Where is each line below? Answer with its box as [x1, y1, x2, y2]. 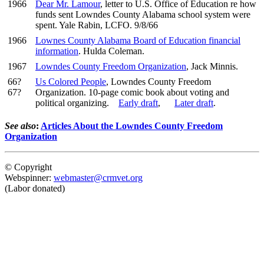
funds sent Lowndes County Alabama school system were [35, 9, 250, 19]
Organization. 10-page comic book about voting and [35, 87, 229, 97]
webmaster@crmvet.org [54, 172, 143, 183]
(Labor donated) [5, 183, 65, 193]
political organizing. [35, 97, 118, 108]
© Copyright [5, 161, 52, 172]
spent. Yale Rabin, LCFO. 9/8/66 [35, 19, 158, 30]
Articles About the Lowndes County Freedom [41, 120, 223, 131]
